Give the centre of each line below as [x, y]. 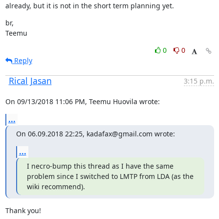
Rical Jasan [30, 81]
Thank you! [23, 210]
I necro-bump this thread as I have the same [100, 166]
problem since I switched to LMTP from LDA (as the [110, 176]
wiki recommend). [56, 186]
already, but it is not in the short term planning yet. [89, 6]
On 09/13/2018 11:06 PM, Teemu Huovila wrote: [82, 101]
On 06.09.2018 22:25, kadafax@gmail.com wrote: [95, 134]
